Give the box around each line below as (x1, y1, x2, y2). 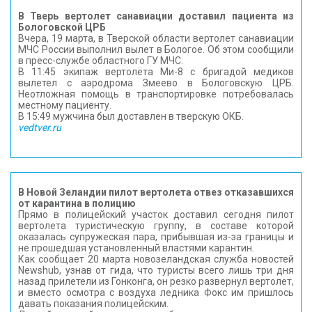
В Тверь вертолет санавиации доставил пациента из (18, 10, 294, 22)
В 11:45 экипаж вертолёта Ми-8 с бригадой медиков (18, 66, 294, 77)
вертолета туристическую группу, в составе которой (18, 220, 294, 231)
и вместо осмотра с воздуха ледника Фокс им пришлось (18, 287, 294, 298)
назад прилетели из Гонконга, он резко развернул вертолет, (18, 276, 294, 287)
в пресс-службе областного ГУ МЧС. (18, 55, 183, 66)
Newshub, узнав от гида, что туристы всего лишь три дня (18, 265, 294, 276)
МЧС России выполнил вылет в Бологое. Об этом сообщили (18, 44, 294, 55)
